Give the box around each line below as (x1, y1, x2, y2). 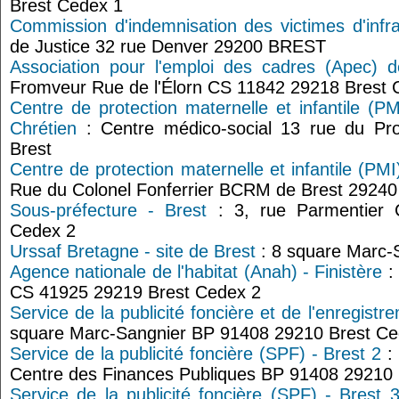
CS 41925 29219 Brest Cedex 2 (10, 282, 261, 302)
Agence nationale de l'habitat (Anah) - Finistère (10, 262, 383, 281)
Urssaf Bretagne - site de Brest (10, 241, 256, 261)
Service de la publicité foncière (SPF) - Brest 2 (10, 344, 382, 363)
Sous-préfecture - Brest (10, 200, 208, 220)
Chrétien (10, 118, 77, 138)
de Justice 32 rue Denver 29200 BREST (10, 37, 326, 56)
